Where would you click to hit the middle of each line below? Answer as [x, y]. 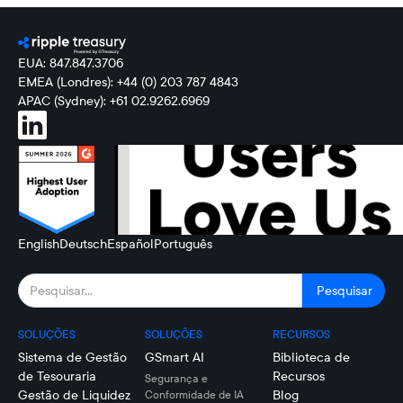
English [39, 244]
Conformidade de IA [195, 394]
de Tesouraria [57, 376]
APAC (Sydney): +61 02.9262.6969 [114, 101]
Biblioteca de [311, 357]
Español [130, 244]
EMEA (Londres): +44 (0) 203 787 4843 [128, 82]
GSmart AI [175, 357]
